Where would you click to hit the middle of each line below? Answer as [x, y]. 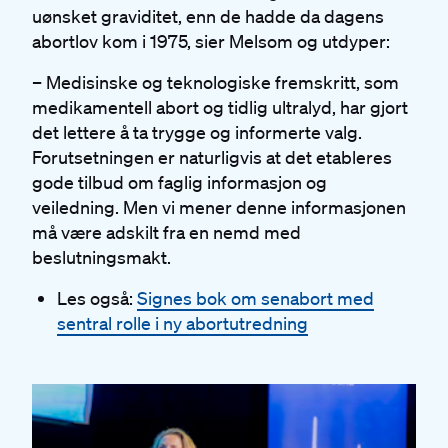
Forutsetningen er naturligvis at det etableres [212, 156]
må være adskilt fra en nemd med [166, 231]
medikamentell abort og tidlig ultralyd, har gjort [220, 106]
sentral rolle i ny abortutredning [182, 322]
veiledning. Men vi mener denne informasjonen [219, 206]
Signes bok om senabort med [255, 297]
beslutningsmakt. [103, 256]
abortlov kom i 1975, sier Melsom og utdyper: [213, 40]
